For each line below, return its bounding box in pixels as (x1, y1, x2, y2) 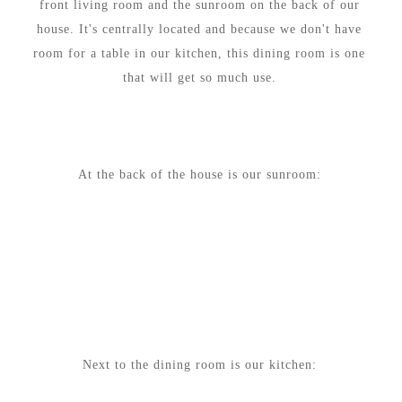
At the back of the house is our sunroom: (77, 167, 321, 181)
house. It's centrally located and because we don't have (37, 22, 363, 36)
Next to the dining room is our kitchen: (82, 357, 317, 371)
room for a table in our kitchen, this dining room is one (33, 46, 366, 60)
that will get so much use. (122, 70, 276, 84)
